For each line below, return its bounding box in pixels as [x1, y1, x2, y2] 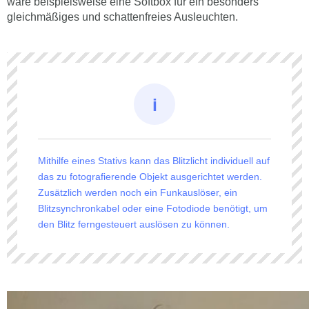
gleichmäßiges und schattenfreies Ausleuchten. [7, 11, 238, 23]
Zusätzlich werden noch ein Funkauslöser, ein [38, 187, 237, 199]
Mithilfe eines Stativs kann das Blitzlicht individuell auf [38, 155, 270, 167]
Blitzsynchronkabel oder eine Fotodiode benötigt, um [38, 203, 268, 215]
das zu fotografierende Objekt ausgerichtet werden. [38, 171, 262, 183]
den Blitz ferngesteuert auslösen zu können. [38, 219, 230, 230]
